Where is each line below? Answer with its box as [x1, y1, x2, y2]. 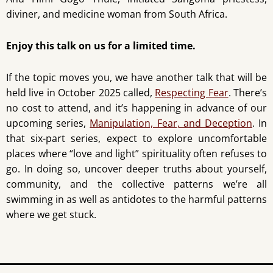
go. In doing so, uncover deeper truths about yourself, [6, 162, 267, 176]
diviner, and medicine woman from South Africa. [6, 7, 227, 21]
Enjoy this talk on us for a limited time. [6, 39, 196, 53]
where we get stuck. [6, 208, 96, 222]
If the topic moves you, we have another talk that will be [6, 71, 267, 85]
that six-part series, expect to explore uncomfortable [6, 132, 267, 146]
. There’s [228, 86, 267, 100]
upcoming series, [6, 116, 90, 130]
